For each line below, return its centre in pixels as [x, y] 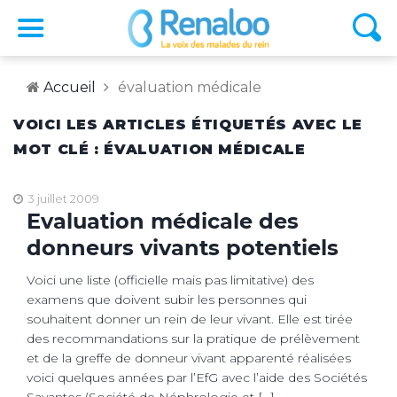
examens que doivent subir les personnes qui [167, 299]
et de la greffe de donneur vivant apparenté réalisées [189, 358]
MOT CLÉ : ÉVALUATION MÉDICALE [160, 149]
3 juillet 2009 [62, 198]
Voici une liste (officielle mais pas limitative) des [170, 280]
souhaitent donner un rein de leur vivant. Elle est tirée [190, 319]
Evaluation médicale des [163, 221]
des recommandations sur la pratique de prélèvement [193, 338]
